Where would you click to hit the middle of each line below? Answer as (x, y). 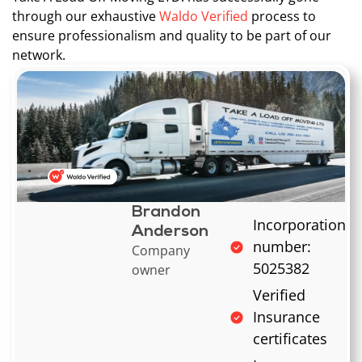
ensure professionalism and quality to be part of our (172, 36)
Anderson (170, 232)
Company (161, 251)
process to (282, 17)
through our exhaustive (86, 17)
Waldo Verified (204, 17)
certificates (290, 339)
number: (282, 247)
